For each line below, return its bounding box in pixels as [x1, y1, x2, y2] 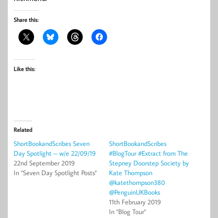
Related [14, 126, 32, 133]
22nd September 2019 [14, 158, 75, 167]
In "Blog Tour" [109, 207, 146, 216]
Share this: [14, 16, 38, 23]
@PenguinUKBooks [109, 187, 160, 197]
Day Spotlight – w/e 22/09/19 [14, 148, 96, 158]
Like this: [14, 65, 35, 73]
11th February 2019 [109, 197, 161, 206]
